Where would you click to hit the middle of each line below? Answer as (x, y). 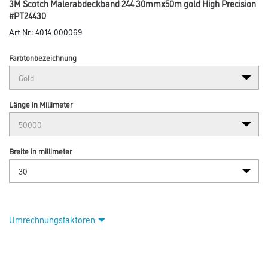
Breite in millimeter (40, 151)
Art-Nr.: (22, 31)
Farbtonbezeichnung (43, 57)
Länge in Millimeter (41, 104)
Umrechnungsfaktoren (52, 219)
